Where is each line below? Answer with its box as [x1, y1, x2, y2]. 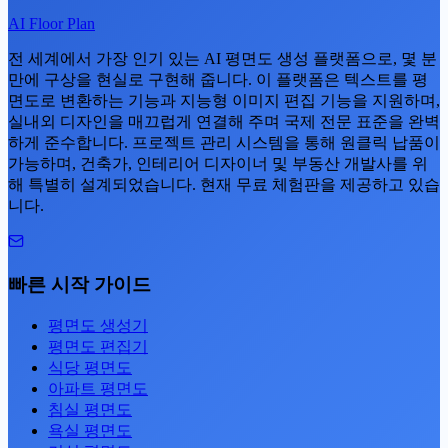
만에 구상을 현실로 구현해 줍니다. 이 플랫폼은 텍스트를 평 [8, 70, 428, 88]
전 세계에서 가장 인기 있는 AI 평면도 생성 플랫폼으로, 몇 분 [8, 49, 437, 67]
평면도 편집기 [48, 338, 148, 356]
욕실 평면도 [48, 422, 132, 440]
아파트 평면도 [48, 380, 148, 398]
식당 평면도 [48, 359, 132, 377]
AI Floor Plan [8, 14, 95, 32]
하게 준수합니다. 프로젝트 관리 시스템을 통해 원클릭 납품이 [8, 133, 440, 151]
